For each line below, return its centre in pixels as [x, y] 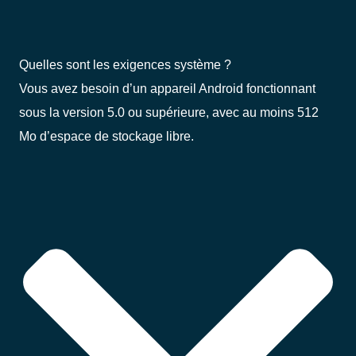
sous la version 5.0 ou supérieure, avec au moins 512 [169, 112]
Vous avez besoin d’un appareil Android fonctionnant [167, 89]
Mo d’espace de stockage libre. [106, 136]
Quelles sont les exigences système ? [125, 65]
